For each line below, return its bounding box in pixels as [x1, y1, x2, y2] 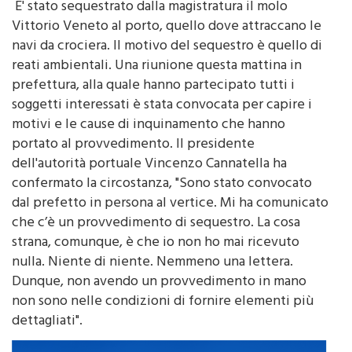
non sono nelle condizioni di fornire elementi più [12, 268, 313, 295]
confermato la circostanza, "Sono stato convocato [12, 150, 312, 178]
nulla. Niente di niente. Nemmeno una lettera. [12, 229, 293, 256]
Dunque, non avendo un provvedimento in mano [12, 248, 306, 276]
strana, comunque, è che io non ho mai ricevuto [12, 209, 299, 236]
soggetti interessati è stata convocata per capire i [12, 71, 312, 99]
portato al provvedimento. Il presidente [12, 111, 255, 138]
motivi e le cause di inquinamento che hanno [12, 91, 285, 119]
